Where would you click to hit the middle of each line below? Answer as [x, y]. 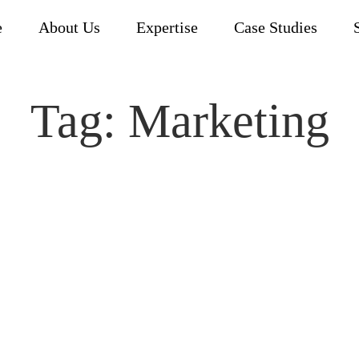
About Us [71, 27]
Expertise [169, 27]
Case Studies [278, 27]
